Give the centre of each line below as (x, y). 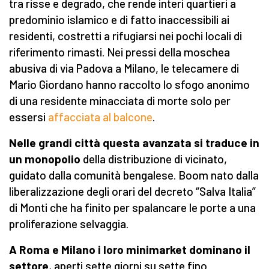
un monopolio (45, 159)
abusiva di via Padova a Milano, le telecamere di (124, 68)
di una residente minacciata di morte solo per (120, 101)
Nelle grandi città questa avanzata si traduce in (134, 143)
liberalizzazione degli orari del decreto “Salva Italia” (132, 192)
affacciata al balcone (100, 117)
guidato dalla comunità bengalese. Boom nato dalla (134, 175)
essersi (29, 117)
